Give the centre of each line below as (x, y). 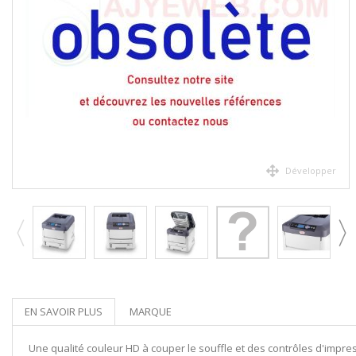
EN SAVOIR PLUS (64, 311)
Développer (310, 170)
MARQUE (151, 311)
